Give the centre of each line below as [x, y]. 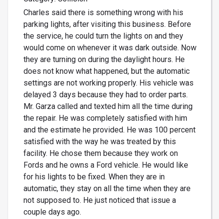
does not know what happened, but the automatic [107, 71]
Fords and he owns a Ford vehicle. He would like [106, 165]
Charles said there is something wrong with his [103, 13]
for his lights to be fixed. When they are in [94, 177]
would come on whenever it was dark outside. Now [110, 48]
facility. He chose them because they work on [101, 153]
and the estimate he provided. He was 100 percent [109, 130]
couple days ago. [52, 212]
